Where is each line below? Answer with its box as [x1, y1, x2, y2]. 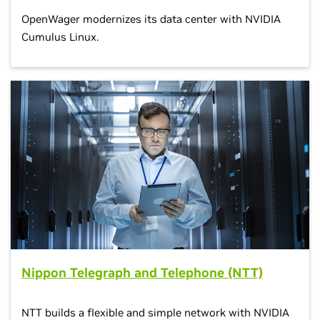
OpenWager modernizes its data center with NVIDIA [21, 12, 281, 26]
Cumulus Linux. [21, 30, 99, 44]
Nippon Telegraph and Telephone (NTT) [21, 264, 263, 281]
